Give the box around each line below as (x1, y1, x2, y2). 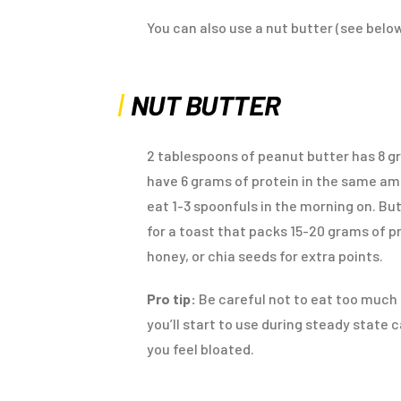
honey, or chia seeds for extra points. (147, 246, 383, 264)
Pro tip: (147, 289, 196, 307)
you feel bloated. (147, 339, 254, 357)
